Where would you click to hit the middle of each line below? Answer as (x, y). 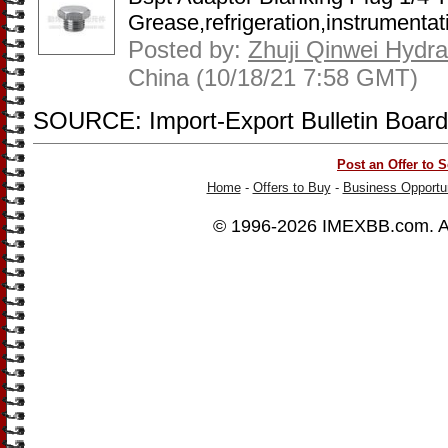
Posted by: (188, 49)
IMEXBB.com (375, 225)
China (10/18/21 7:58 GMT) (273, 77)
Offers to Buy (291, 187)
